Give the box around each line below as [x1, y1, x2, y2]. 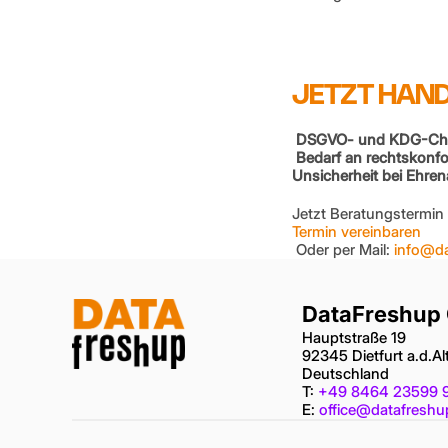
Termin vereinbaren [292, 222, 421, 241]
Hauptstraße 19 [301, 328, 406, 347]
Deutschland [301, 364, 389, 383]
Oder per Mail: [292, 240, 394, 259]
